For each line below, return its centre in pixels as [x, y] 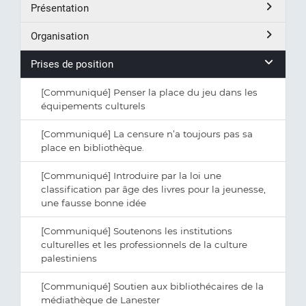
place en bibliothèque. [93, 148]
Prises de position [72, 64]
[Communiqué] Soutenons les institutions [137, 231]
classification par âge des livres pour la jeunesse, [153, 189]
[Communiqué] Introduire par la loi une [131, 176]
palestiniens [69, 258]
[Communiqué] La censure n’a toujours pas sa [147, 134]
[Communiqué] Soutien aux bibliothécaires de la [152, 286]
